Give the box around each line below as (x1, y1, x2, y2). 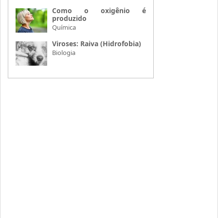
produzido (52, 13, 87, 23)
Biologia (52, 48, 76, 57)
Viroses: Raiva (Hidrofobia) (52, 38, 142, 48)
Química (52, 22, 76, 32)
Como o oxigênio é (52, 5, 146, 15)
